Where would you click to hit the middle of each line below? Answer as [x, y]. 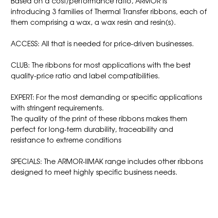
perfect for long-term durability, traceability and [92, 129]
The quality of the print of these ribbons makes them [99, 118]
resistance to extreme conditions [66, 139]
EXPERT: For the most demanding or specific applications [107, 97]
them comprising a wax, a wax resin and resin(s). [95, 22]
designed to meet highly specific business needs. [96, 172]
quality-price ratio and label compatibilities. [87, 75]
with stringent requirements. [58, 107]
